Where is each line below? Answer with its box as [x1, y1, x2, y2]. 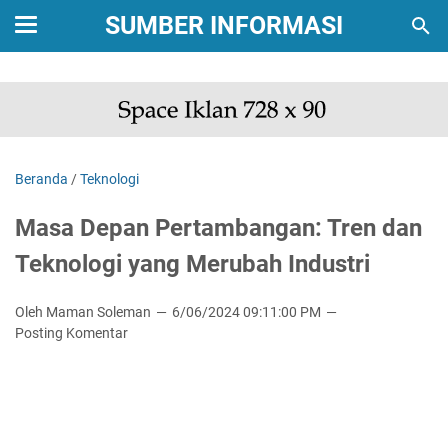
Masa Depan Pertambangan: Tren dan [15, 214, 422, 243]
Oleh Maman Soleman [15, 304, 154, 321]
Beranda [15, 171, 68, 188]
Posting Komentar [15, 325, 128, 342]
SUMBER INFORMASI [105, 11, 343, 40]
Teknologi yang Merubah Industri [15, 250, 370, 279]
